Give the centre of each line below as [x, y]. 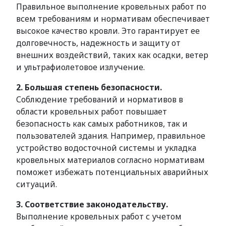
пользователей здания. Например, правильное [111, 136]
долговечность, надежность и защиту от [98, 43]
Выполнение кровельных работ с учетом [99, 216]
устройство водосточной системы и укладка [106, 148]
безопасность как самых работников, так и [102, 124]
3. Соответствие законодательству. [92, 204]
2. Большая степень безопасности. [89, 87]
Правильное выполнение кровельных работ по [111, 7]
